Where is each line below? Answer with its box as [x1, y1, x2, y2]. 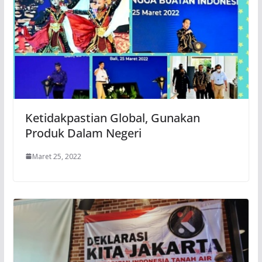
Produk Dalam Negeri [25, 125, 142, 141]
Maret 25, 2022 [32, 151, 81, 161]
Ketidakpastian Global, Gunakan [25, 109, 200, 126]
